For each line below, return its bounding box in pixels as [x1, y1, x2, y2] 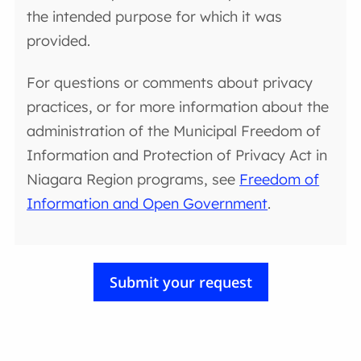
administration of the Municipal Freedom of [27, 121, 322, 140]
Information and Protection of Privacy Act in [27, 145, 328, 164]
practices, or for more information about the [27, 97, 330, 116]
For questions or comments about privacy [27, 73, 313, 92]
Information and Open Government [27, 193, 268, 213]
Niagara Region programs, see [27, 169, 240, 189]
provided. [27, 31, 91, 51]
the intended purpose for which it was [27, 7, 283, 27]
